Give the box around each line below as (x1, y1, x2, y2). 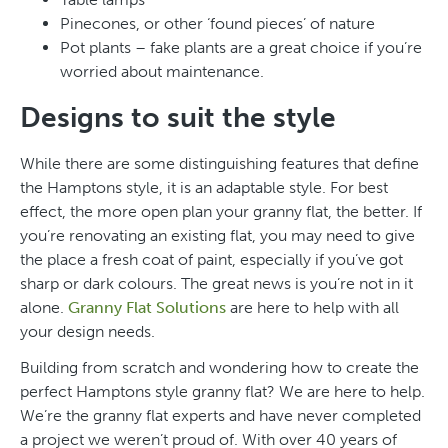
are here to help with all (226, 297, 399, 317)
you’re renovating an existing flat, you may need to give (20, 225, 415, 245)
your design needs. (20, 321, 155, 341)
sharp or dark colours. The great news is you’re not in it (20, 273, 413, 293)
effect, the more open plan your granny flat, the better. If (20, 201, 422, 221)
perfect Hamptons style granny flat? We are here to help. (20, 381, 425, 401)
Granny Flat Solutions (68, 297, 226, 317)
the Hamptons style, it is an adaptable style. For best (20, 177, 388, 197)
